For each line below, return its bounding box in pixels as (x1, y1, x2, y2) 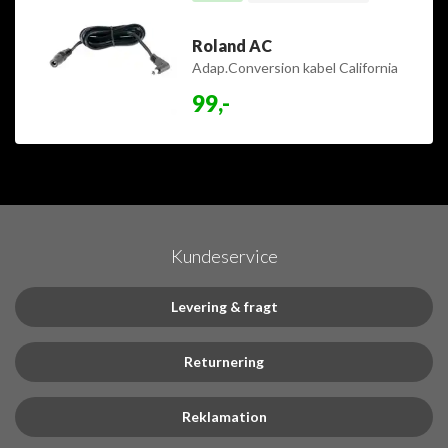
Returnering (184, 353, 264, 371)
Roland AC (191, 36, 272, 56)
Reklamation (181, 408, 267, 426)
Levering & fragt (170, 298, 278, 316)
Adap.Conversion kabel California (191, 59, 398, 77)
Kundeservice (170, 245, 278, 268)
